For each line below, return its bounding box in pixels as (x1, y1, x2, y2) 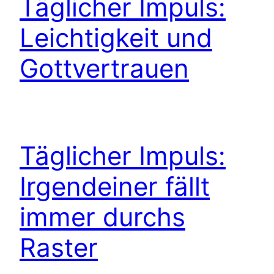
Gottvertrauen (20, 53, 189, 84)
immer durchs (20, 201, 185, 232)
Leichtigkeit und (20, 22, 212, 54)
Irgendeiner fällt (20, 171, 210, 202)
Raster (20, 232, 98, 263)
